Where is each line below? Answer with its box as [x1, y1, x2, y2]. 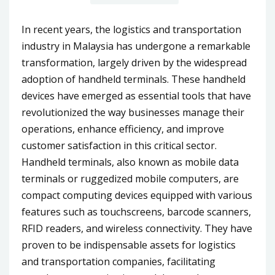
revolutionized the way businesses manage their [21, 105, 244, 119]
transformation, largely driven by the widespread [21, 55, 247, 69]
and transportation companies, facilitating [21, 254, 215, 268]
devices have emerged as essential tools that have [21, 88, 251, 103]
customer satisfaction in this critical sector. [21, 138, 217, 152]
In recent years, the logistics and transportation [21, 22, 241, 36]
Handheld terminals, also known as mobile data [21, 155, 239, 169]
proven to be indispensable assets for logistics [21, 238, 236, 252]
